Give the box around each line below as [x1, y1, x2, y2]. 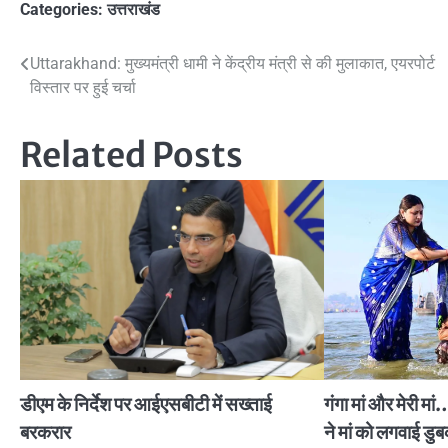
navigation [19, 88, 150, 120]
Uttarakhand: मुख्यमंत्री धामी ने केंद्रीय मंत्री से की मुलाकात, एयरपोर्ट [30, 53, 435, 73]
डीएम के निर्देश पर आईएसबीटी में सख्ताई [20, 391, 272, 416]
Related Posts [20, 133, 243, 176]
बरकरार [20, 419, 71, 444]
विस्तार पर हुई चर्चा [30, 77, 136, 97]
